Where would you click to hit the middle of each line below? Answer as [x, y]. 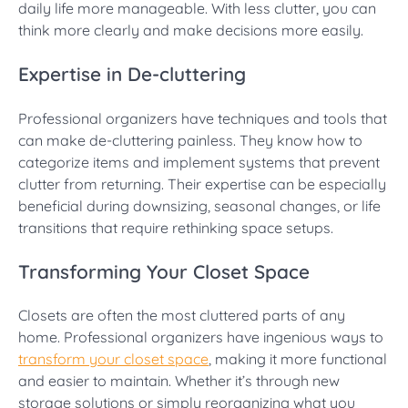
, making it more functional [298, 359]
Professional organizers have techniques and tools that [203, 118]
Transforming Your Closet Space [164, 271]
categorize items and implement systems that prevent [199, 162]
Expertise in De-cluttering [132, 73]
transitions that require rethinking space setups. [176, 227]
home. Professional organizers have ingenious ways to [201, 337]
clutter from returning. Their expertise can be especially [202, 184]
